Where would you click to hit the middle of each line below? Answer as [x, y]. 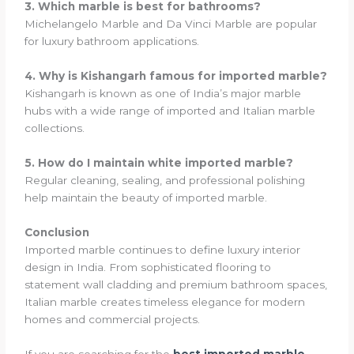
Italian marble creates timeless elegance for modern [165, 302]
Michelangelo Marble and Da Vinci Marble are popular [171, 24]
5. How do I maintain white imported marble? [159, 163]
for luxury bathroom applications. [112, 41]
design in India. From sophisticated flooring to [148, 267]
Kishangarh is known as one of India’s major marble [163, 94]
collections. [55, 128]
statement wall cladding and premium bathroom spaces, [176, 284]
